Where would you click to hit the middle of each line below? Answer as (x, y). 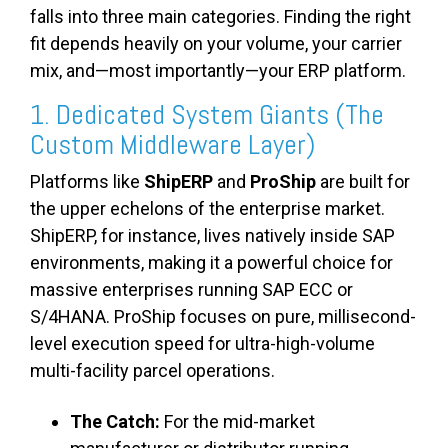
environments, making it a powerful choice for (211, 263)
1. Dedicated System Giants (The (207, 115)
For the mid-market (237, 422)
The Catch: (115, 422)
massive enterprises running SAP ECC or (191, 290)
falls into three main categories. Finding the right (220, 17)
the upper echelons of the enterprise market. (207, 209)
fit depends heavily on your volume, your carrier (216, 44)
